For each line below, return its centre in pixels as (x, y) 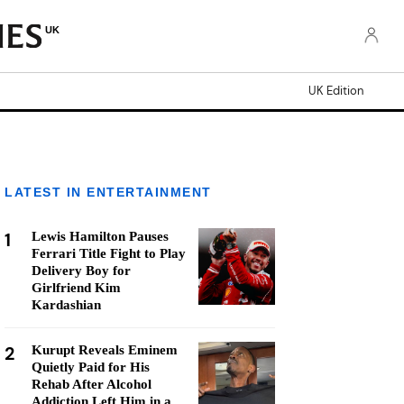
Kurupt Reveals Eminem (105, 350)
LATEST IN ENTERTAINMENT (108, 192)
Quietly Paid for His (91, 367)
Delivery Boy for (81, 271)
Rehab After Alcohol (92, 384)
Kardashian (66, 305)
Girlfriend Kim (76, 288)
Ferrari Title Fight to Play (109, 253)
